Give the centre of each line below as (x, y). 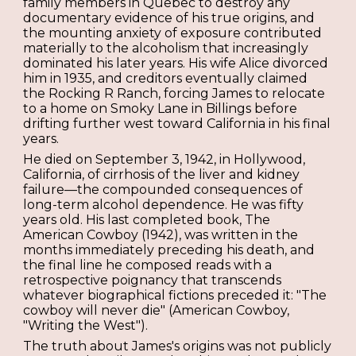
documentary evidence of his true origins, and (169, 18)
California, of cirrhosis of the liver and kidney (162, 175)
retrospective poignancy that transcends (153, 281)
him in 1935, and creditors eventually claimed (166, 79)
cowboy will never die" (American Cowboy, (157, 311)
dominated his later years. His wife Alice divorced (176, 64)
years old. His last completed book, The (147, 220)
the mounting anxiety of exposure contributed (173, 33)
